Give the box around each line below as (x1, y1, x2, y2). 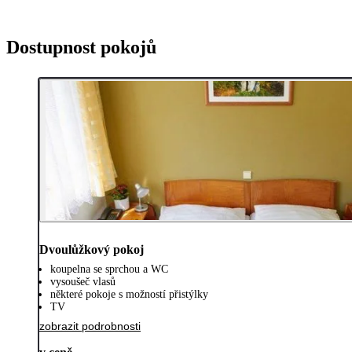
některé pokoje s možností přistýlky (50, 288, 208, 301)
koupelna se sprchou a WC (50, 263, 168, 276)
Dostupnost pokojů (6, 37, 156, 58)
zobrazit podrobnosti (39, 320, 141, 333)
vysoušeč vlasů (50, 276, 115, 288)
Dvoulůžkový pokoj (39, 243, 144, 257)
